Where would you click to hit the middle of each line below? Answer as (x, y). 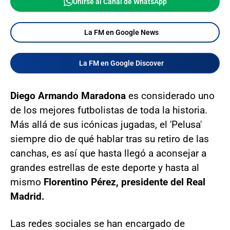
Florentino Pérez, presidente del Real (124, 182)
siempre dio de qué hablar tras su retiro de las (110, 139)
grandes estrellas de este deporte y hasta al (105, 167)
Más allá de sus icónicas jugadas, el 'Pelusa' (106, 124)
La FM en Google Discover (121, 63)
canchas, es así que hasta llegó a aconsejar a (108, 153)
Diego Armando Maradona (68, 95)
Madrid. (27, 196)
